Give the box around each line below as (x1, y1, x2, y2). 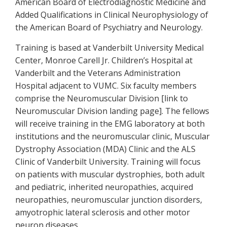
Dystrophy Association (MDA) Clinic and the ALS (15, 143, 196, 155)
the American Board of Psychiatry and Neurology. (15, 22, 205, 33)
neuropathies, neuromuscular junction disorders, (15, 194, 202, 205)
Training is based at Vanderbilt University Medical (15, 42, 204, 53)
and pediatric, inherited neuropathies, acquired (15, 181, 193, 193)
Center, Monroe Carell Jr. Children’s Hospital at (15, 55, 193, 66)
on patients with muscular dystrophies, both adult (15, 169, 205, 180)
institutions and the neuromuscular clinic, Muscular (15, 131, 210, 142)
